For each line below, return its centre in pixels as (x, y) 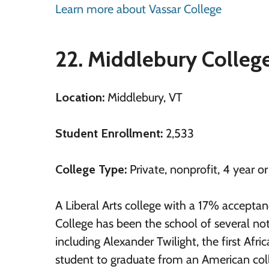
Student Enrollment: (109, 133)
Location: (80, 97)
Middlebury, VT (144, 97)
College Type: (91, 169)
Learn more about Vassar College (138, 9)
